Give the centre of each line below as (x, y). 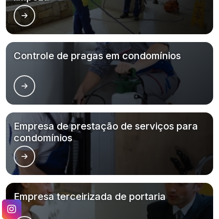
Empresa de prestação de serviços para (106, 126)
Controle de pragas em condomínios (97, 56)
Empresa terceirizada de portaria (90, 197)
